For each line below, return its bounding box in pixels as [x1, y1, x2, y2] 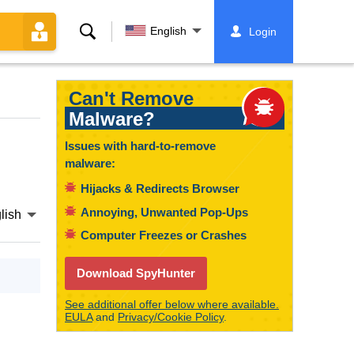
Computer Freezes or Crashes [81, 228, 247, 242]
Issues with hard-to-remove [65, 139, 216, 153]
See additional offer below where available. [65, 298, 279, 311]
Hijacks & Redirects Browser [81, 182, 239, 195]
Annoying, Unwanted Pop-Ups [81, 205, 248, 219]
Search [76, 23, 121, 40]
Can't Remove [69, 88, 194, 109]
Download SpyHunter [77, 266, 195, 280]
